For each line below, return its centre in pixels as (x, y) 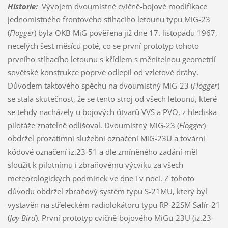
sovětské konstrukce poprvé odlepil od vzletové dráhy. (103, 72)
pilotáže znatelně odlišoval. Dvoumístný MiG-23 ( (93, 125)
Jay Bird (22, 218)
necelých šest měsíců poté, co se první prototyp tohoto (103, 46)
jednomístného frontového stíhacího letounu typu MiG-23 (109, 19)
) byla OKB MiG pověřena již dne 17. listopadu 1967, (125, 32)
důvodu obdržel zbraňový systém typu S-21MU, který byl (107, 191)
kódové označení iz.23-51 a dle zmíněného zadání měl (102, 151)
